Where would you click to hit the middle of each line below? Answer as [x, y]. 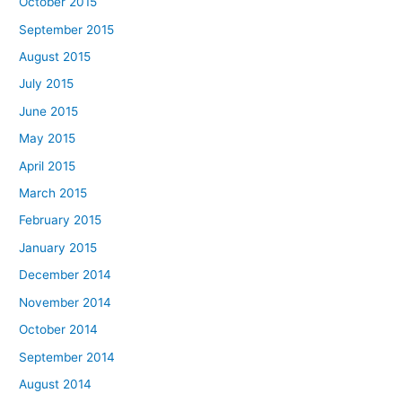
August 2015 [55, 57]
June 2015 [49, 111]
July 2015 [47, 84]
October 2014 [59, 330]
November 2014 [66, 302]
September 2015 [67, 29]
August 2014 [56, 384]
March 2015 [53, 193]
